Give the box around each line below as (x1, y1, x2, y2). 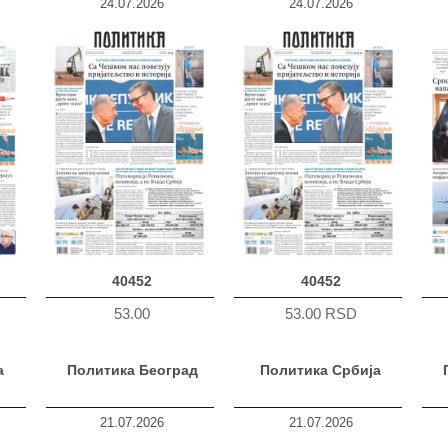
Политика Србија (260, 362, 382, 378)
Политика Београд (66, 362, 198, 378)
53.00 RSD (284, 305, 357, 322)
